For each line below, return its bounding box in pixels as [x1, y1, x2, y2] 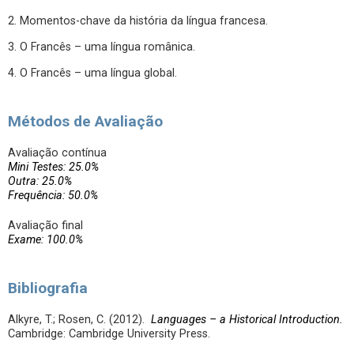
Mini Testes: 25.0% [8, 160, 99, 174]
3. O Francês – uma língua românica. [8, 40, 195, 54]
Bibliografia [8, 279, 88, 297]
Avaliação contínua [8, 146, 107, 160]
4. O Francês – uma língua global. [8, 66, 177, 80]
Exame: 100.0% [8, 233, 83, 247]
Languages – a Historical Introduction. [145, 313, 343, 326]
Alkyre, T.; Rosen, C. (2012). [8, 313, 145, 326]
